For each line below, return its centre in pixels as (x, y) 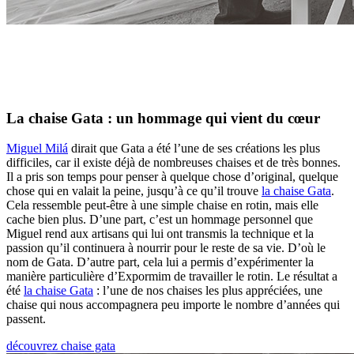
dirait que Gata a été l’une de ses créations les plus (194, 149)
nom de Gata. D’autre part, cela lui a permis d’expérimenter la (160, 262)
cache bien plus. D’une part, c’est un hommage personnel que (160, 220)
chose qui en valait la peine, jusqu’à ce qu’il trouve (134, 191)
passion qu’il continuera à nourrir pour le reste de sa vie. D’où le (166, 248)
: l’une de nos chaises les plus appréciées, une (208, 291)
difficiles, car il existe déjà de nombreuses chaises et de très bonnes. (173, 163)
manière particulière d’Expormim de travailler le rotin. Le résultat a (172, 277)
